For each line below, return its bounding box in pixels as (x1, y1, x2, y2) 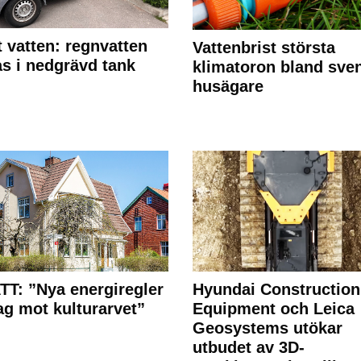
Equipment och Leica (192, 300, 355, 318)
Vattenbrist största (192, 39, 335, 57)
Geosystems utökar (192, 319, 342, 338)
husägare (192, 77, 263, 96)
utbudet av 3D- (192, 338, 305, 357)
